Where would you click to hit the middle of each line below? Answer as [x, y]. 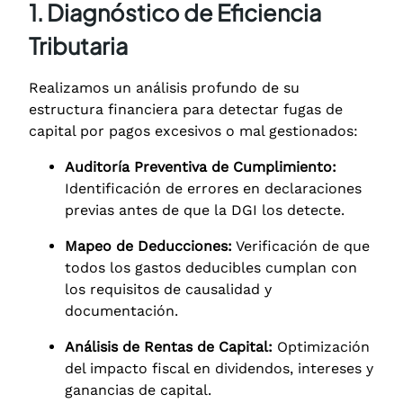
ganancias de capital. [138, 390]
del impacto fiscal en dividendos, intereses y [219, 368]
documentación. [121, 310]
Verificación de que [301, 246]
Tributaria [78, 45]
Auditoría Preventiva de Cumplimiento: [201, 166]
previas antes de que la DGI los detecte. [205, 210]
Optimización [321, 346]
